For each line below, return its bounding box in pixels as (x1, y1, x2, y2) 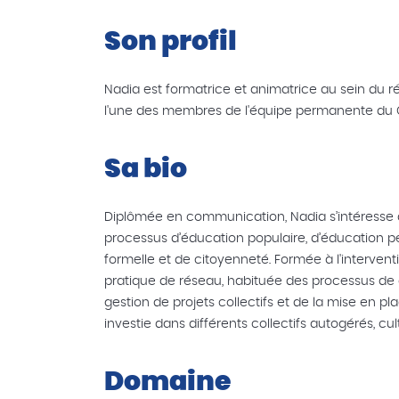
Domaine (104, 369, 231, 395)
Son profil (104, 28, 237, 55)
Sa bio (104, 156, 187, 183)
